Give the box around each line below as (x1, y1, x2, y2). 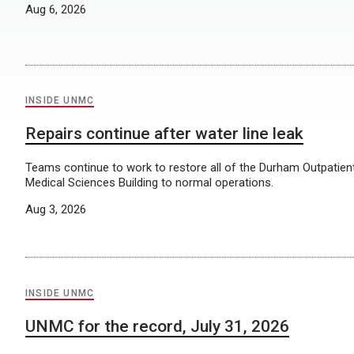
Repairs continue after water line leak (25, 123, 303, 143)
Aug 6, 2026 (25, 2, 86, 17)
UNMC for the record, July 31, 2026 (25, 316, 289, 336)
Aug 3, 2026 (25, 201, 86, 217)
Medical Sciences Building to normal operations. (25, 175, 277, 190)
